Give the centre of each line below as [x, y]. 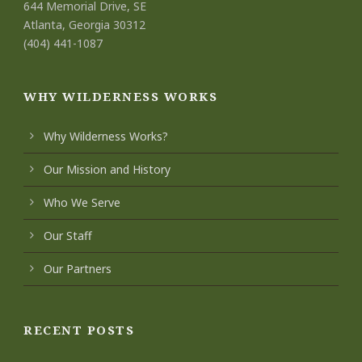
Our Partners [78, 268]
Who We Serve [82, 202]
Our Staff [68, 235]
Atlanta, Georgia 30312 [84, 24]
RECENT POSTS [79, 329]
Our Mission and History [107, 169]
